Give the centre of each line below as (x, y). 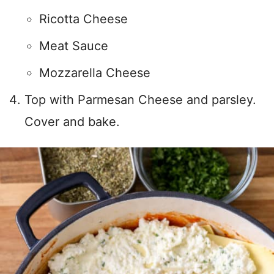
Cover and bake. (72, 122)
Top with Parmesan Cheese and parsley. (140, 100)
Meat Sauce (74, 46)
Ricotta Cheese (83, 19)
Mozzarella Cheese (95, 73)
